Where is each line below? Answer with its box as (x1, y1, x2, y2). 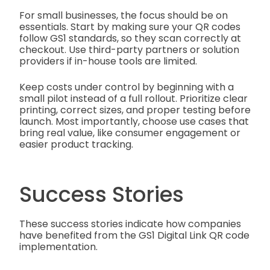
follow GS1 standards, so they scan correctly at (19, 31, 241, 46)
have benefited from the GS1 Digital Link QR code (19, 228, 250, 242)
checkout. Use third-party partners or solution (19, 43, 239, 57)
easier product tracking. (19, 137, 133, 152)
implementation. (19, 239, 98, 254)
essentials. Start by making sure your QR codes (19, 20, 240, 34)
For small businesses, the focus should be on (19, 8, 228, 23)
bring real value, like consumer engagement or (19, 126, 240, 140)
